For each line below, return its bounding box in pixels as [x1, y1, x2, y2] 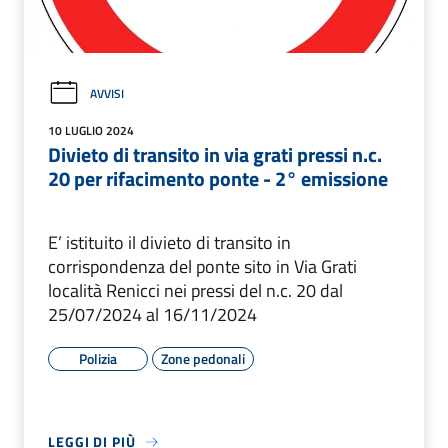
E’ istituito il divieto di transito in [48, 229, 291, 257]
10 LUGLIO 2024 [48, 121, 134, 141]
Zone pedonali [161, 348, 245, 370]
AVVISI [90, 83, 124, 103]
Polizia [79, 348, 117, 370]
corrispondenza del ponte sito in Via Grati [48, 253, 357, 281]
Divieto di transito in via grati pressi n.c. [48, 139, 382, 171]
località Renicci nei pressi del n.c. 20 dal [48, 277, 343, 305]
